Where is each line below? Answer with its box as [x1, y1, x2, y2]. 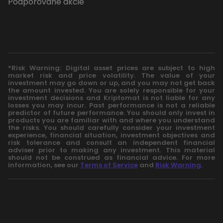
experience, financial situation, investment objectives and [8, 130, 215, 140]
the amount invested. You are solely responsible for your [8, 85, 215, 95]
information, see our [8, 160, 80, 170]
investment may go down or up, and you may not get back [8, 78, 215, 88]
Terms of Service [80, 160, 138, 170]
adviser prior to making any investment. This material [8, 145, 215, 155]
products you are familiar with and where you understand [8, 115, 215, 125]
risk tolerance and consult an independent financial [8, 137, 215, 147]
